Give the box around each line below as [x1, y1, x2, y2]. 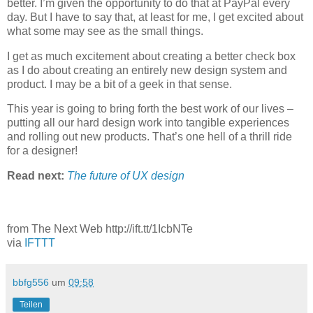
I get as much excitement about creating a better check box [7, 50, 296, 62]
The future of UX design [67, 170, 184, 182]
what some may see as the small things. [7, 24, 203, 37]
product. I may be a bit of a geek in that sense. [7, 78, 232, 90]
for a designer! [7, 145, 78, 157]
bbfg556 [13, 277, 49, 289]
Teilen [20, 300, 43, 310]
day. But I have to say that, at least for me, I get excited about [7, 10, 303, 23]
